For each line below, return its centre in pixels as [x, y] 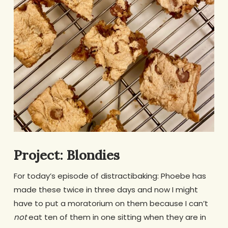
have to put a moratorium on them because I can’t [111, 203]
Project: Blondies [66, 155]
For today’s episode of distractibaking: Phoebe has [110, 176]
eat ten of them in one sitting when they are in [116, 217]
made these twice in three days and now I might [106, 189]
